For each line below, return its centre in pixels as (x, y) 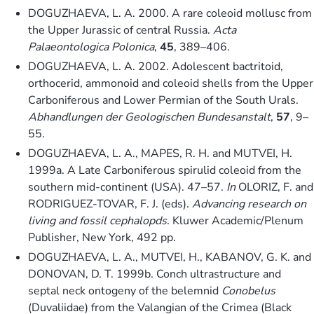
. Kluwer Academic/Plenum (235, 220)
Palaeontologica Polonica (91, 47)
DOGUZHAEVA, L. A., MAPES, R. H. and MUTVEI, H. (160, 153)
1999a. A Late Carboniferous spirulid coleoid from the (165, 170)
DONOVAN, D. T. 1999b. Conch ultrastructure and (155, 274)
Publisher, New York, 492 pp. (102, 237)
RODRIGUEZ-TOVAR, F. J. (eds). (110, 204)
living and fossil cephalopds (97, 220)
